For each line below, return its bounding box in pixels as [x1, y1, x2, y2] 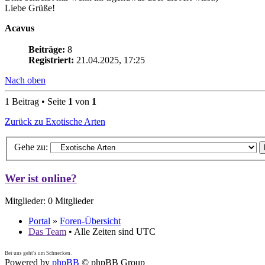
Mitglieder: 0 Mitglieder [5, 196, 93, 206]
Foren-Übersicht [60, 216, 121, 227]
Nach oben [5, 75, 46, 86]
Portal [28, 216, 50, 227]
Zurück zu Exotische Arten [5, 117, 105, 127]
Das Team [28, 227, 66, 237]
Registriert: [28, 55, 74, 66]
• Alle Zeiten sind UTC [66, 227, 156, 237]
